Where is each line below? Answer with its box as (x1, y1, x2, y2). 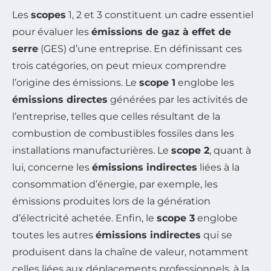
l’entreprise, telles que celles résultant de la (12, 111, 220, 123)
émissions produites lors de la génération (12, 195, 211, 207)
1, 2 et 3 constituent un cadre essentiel (66, 9, 253, 21)
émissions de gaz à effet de (91, 26, 231, 38)
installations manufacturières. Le (12, 145, 171, 157)
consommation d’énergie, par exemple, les (12, 178, 218, 191)
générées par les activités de (108, 94, 248, 106)
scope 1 (139, 77, 175, 89)
